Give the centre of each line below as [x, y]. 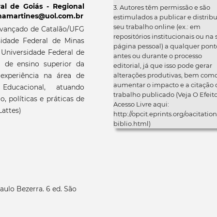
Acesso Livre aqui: [141, 104]
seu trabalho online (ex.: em [157, 27]
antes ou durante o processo [158, 56]
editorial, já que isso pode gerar [163, 66]
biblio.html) [132, 124]
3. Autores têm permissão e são [162, 8]
